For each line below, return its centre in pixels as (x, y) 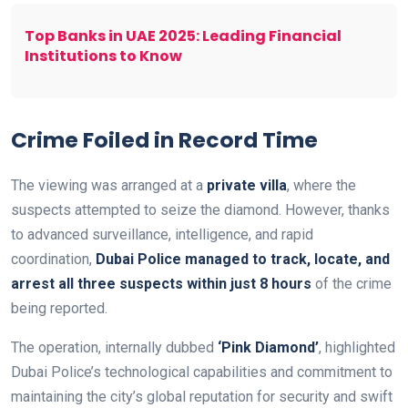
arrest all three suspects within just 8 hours (161, 283)
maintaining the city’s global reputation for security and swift (202, 396)
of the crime (352, 283)
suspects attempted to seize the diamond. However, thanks (200, 209)
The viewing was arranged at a (109, 185)
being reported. (59, 308)
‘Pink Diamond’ (268, 347)
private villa (247, 185)
